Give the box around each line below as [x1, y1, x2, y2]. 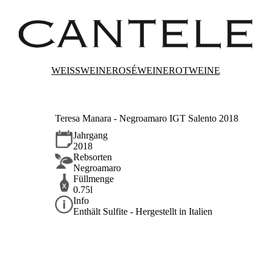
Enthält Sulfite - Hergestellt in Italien [73, 206, 213, 217]
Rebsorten [73, 152, 113, 163]
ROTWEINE [168, 65, 220, 76]
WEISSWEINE [51, 65, 112, 76]
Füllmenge [73, 174, 114, 184]
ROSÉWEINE [111, 65, 169, 76]
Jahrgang [73, 130, 108, 141]
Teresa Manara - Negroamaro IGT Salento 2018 [55, 113, 239, 123]
